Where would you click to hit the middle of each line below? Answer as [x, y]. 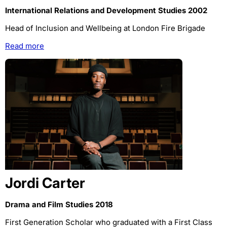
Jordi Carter [45, 183]
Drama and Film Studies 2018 [59, 205]
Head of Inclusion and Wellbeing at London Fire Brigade [105, 28]
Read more [25, 46]
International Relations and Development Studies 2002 [106, 11]
